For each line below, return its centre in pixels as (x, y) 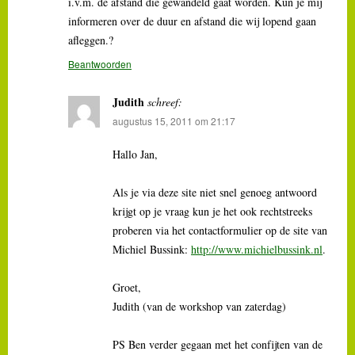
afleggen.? (91, 40)
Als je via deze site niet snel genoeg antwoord (215, 192)
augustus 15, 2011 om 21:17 (174, 120)
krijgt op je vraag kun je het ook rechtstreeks (212, 211)
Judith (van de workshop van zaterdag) (199, 306)
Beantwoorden (100, 63)
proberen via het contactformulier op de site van (220, 230)
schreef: (165, 101)
